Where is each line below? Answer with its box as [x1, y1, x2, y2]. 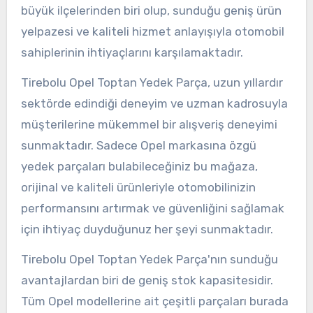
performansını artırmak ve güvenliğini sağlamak [20, 201, 284, 216]
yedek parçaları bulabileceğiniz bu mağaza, [20, 159, 258, 174]
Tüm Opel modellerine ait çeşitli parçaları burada [20, 293, 289, 308]
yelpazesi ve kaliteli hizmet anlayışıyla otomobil [20, 24, 284, 39]
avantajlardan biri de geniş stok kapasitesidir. [20, 272, 273, 287]
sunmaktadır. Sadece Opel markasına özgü [20, 138, 256, 153]
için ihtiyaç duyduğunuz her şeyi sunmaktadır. [20, 222, 273, 237]
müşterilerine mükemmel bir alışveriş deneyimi [20, 117, 277, 132]
